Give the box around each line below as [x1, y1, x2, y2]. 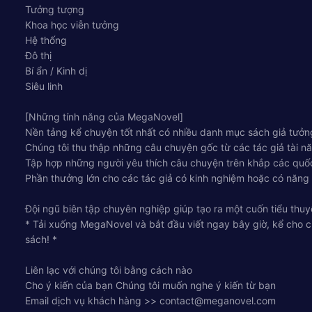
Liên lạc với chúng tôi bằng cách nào [25, 263, 192, 276]
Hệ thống [25, 33, 67, 46]
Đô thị [25, 49, 52, 61]
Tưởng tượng [25, 3, 84, 15]
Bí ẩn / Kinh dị [25, 64, 87, 77]
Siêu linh [25, 79, 63, 92]
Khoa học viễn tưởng [25, 18, 119, 31]
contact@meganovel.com [159, 294, 276, 306]
